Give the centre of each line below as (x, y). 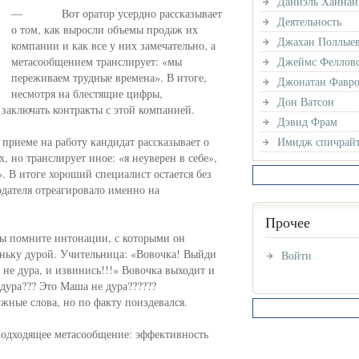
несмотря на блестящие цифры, (87, 93)
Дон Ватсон (306, 101)
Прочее (288, 222)
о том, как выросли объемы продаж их (105, 29)
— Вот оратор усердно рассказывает (117, 13)
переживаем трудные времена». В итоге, (109, 77)
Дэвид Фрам (307, 121)
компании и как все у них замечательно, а (113, 45)
